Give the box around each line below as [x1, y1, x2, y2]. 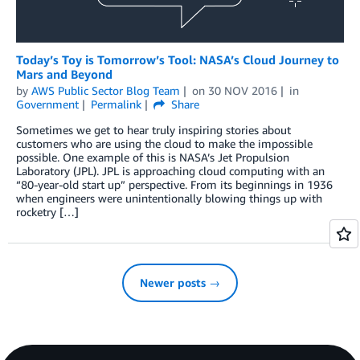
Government [16, 96, 79, 111]
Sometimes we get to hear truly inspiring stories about [16, 122, 291, 137]
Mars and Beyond [16, 66, 112, 81]
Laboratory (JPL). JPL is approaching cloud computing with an [16, 163, 325, 178]
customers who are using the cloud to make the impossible [16, 136, 313, 150]
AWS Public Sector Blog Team [31, 83, 180, 97]
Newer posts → [140, 275, 220, 289]
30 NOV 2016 [207, 83, 277, 97]
